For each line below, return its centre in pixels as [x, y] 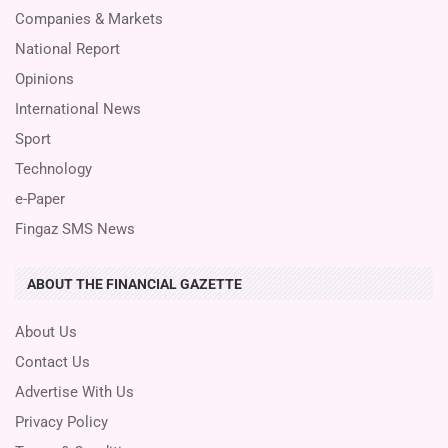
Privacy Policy [61, 421]
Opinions [44, 78]
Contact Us [52, 361]
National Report [67, 48]
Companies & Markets [89, 18]
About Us [46, 331]
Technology [53, 168]
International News [78, 108]
